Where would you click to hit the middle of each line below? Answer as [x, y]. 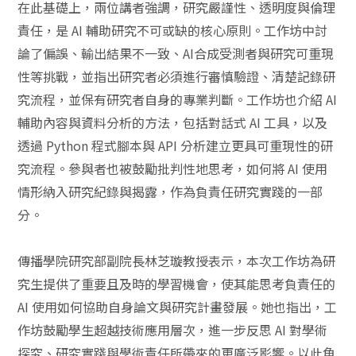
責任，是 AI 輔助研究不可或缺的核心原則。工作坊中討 [173, 30]
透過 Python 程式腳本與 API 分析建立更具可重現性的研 [176, 145]
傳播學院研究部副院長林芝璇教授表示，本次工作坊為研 [177, 261]
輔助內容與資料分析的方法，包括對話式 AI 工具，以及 [173, 122]
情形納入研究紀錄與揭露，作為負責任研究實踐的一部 [170, 192]
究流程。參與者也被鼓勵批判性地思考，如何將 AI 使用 [173, 168]
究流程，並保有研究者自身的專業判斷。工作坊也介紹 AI [178, 99]
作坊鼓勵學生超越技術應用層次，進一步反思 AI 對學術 [173, 330]
